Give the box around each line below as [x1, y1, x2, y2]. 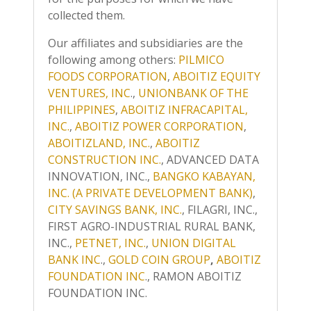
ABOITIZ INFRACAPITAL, [121, 102, 248, 117]
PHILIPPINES [48, 102, 115, 117]
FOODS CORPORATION [48, 69, 167, 84]
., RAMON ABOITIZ [145, 269, 242, 284]
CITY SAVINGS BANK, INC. [48, 202, 182, 217]
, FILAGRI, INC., [182, 202, 258, 217]
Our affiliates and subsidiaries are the [48, 35, 243, 51]
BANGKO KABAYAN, [153, 169, 255, 184]
